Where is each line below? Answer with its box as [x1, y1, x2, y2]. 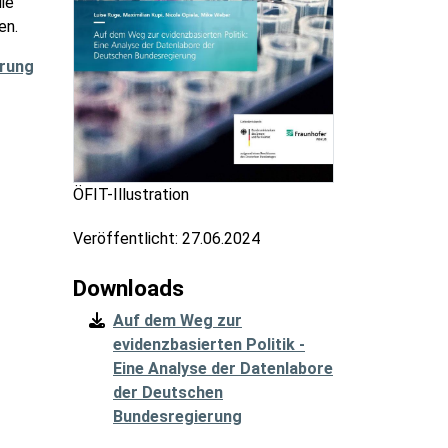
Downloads [73, 275, 184, 302]
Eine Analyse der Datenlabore [113, 359, 333, 379]
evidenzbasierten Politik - [113, 335, 305, 355]
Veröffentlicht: [73, 229, 182, 249]
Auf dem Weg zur [113, 311, 242, 331]
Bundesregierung [113, 407, 242, 427]
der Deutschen [113, 383, 223, 403]
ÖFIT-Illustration [73, 185, 189, 205]
